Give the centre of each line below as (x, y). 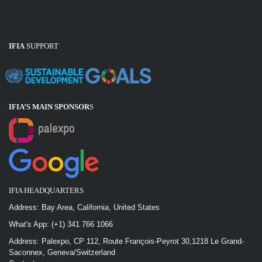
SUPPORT (42, 46)
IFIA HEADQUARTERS (46, 190)
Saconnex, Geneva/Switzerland (62, 252)
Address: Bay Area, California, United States (84, 207)
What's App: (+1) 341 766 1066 (61, 224)
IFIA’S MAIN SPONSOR (49, 107)
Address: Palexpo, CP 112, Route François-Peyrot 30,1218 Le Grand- (126, 241)
